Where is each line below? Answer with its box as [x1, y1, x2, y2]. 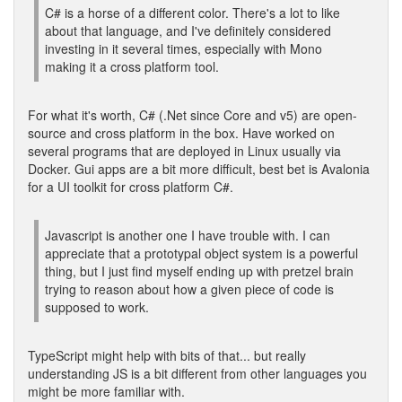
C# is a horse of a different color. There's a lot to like [45, 4, 340, 22]
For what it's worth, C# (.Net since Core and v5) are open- [28, 106, 357, 124]
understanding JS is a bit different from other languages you [28, 364, 367, 382]
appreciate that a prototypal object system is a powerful [45, 244, 358, 262]
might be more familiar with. [28, 382, 185, 400]
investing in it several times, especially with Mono [45, 39, 322, 57]
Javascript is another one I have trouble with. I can [45, 226, 330, 244]
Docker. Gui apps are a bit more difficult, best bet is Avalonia [28, 160, 370, 178]
